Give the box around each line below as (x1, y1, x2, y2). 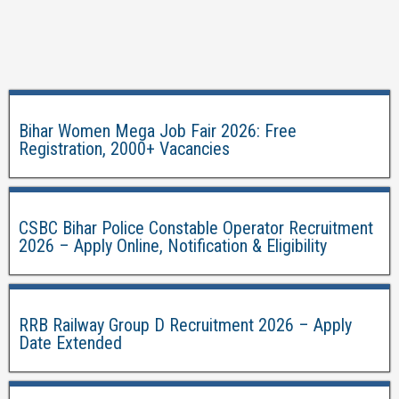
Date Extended (19, 332, 122, 354)
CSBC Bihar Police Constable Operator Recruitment (19, 217, 373, 239)
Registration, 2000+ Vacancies (19, 138, 230, 159)
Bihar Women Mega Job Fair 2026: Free (19, 120, 297, 142)
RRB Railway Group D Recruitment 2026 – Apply (19, 314, 352, 336)
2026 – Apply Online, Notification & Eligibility (19, 235, 327, 256)
